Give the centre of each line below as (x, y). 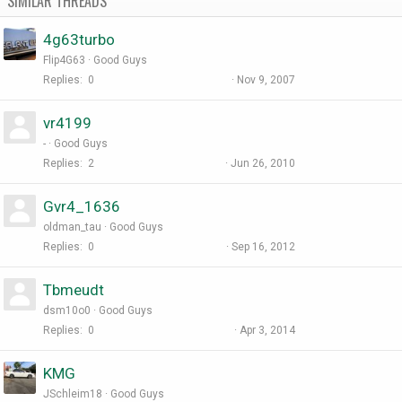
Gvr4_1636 (82, 207)
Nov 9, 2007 (266, 80)
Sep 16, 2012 (263, 247)
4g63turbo (79, 40)
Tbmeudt (74, 290)
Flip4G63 (64, 61)
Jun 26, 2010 (263, 164)
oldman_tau (72, 227)
